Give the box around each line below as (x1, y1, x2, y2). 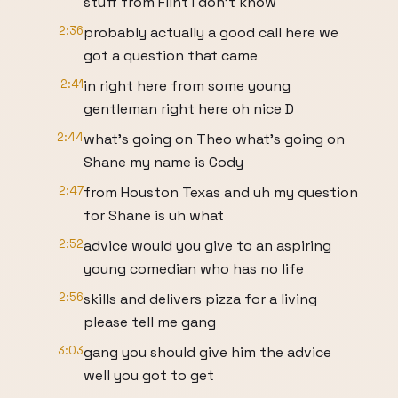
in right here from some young (84, 76, 291, 95)
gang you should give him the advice (84, 343, 331, 362)
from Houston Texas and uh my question (84, 183, 358, 202)
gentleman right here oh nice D (84, 99, 294, 118)
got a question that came (84, 46, 258, 65)
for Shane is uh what (84, 206, 224, 225)
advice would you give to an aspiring (84, 236, 331, 255)
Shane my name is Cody (84, 153, 243, 171)
